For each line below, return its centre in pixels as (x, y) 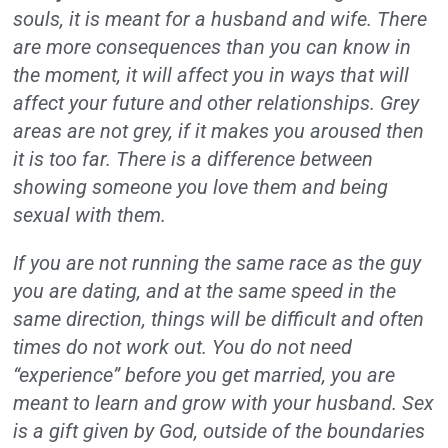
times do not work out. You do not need (183, 346)
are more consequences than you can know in (212, 46)
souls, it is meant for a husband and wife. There (220, 18)
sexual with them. (90, 214)
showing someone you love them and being (201, 186)
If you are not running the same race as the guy (217, 262)
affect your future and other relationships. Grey (216, 102)
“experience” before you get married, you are (204, 374)
